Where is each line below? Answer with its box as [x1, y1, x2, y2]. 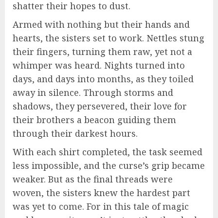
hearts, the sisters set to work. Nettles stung [13, 32, 204, 44]
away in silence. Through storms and [13, 86, 173, 98]
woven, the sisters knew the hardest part [13, 186, 190, 199]
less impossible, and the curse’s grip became [13, 159, 205, 171]
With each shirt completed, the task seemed [13, 145, 202, 158]
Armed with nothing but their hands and [13, 18, 190, 30]
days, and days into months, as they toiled [13, 73, 194, 85]
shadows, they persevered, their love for [13, 100, 187, 112]
